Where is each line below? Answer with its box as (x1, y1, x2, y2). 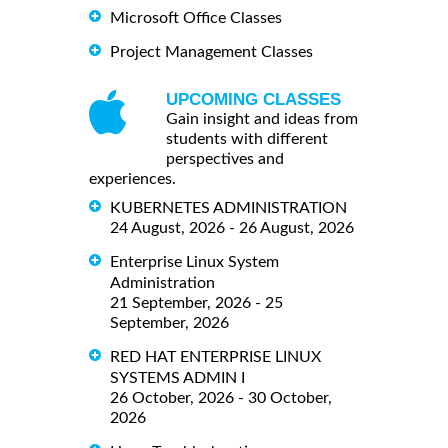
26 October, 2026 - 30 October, (110, 390, 332, 407)
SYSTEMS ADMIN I (110, 370, 245, 387)
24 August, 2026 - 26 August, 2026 (110, 220, 354, 237)
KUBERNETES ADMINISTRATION (110, 200, 347, 217)
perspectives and (166, 151, 284, 168)
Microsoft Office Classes (110, 10, 282, 27)
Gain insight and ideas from (166, 111, 358, 128)
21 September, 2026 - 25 (110, 295, 283, 312)
